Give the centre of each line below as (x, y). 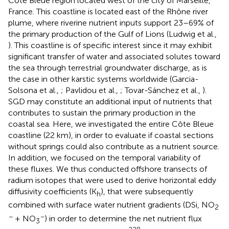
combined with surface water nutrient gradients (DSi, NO (111, 205)
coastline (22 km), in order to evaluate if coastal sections (111, 135)
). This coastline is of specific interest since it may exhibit (110, 45)
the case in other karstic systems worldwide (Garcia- (104, 79)
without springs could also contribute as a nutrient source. (114, 147)
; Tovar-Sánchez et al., (161, 90)
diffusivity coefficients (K (52, 192)
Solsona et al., (35, 90)
